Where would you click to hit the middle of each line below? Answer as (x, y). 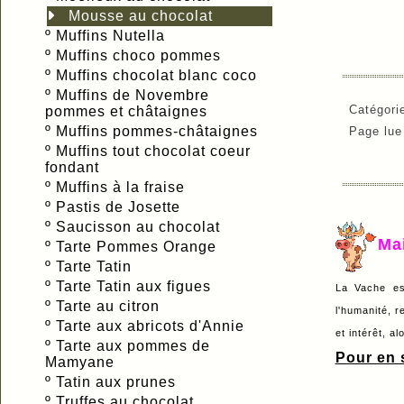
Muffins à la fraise (123, 187)
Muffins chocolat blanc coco (159, 75)
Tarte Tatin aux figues (136, 286)
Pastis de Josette (120, 207)
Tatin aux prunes (118, 381)
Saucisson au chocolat (140, 226)
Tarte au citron (110, 306)
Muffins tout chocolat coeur (153, 151)
